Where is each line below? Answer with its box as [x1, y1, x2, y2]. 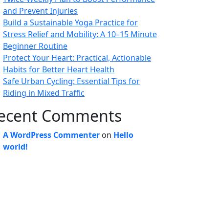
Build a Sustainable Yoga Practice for [3, 17, 138, 28]
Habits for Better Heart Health [3, 64, 114, 75]
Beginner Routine [3, 41, 67, 51]
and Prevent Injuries [3, 5, 78, 16]
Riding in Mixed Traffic [3, 88, 85, 98]
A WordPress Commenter [3, 130, 100, 140]
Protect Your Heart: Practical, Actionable [3, 52, 151, 63]
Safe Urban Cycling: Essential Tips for [3, 76, 140, 87]
